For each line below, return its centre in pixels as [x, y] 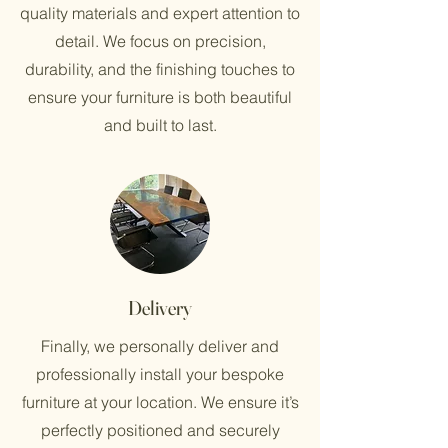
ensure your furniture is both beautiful [160, 97]
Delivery [160, 307]
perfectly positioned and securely [160, 430]
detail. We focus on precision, [160, 41]
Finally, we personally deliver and [160, 346]
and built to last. [160, 125]
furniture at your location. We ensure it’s [160, 402]
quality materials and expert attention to [160, 13]
